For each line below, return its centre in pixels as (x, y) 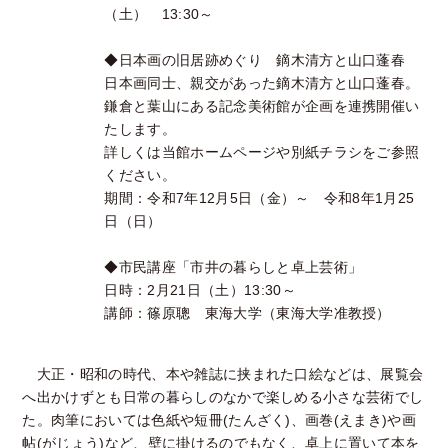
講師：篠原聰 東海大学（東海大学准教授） (247, 313)
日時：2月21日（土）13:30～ (200, 290)
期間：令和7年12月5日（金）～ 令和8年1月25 (259, 198)
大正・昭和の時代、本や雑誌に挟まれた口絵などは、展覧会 (223, 374)
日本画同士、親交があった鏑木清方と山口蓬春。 (262, 83)
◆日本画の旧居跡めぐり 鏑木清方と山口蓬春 (255, 60)
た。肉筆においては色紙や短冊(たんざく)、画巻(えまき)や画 (219, 420)
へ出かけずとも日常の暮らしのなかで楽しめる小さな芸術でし (223, 397)
